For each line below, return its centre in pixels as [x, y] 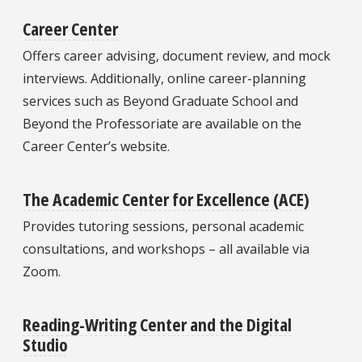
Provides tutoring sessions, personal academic [163, 227]
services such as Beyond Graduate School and [160, 101]
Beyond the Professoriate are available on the [162, 123]
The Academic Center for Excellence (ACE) [166, 199]
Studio [45, 345]
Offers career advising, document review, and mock [177, 55]
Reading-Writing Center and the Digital [157, 324]
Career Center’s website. [96, 146]
